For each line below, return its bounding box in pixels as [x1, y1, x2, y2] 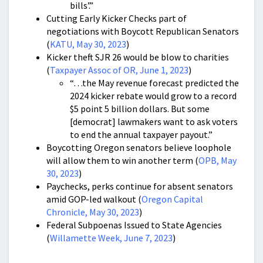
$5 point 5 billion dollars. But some [70, 103, 210, 114]
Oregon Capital [141, 193, 203, 205]
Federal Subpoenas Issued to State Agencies [46, 219, 222, 231]
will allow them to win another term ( [46, 154, 198, 166]
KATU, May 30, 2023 [50, 38, 126, 50]
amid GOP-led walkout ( [46, 193, 141, 205]
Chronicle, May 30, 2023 [46, 206, 139, 218]
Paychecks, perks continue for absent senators [46, 180, 233, 192]
